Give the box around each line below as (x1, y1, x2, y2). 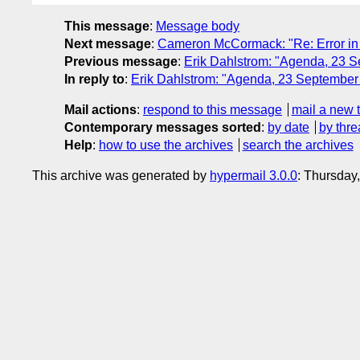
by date (268, 120, 309, 134)
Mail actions (64, 102, 137, 117)
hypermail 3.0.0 (210, 168, 297, 182)
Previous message (64, 54, 178, 68)
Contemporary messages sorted (64, 120, 261, 134)
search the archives (242, 137, 354, 152)
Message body (156, 18, 239, 33)
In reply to (64, 72, 125, 86)
